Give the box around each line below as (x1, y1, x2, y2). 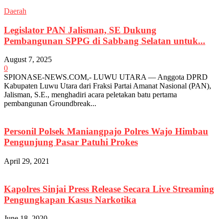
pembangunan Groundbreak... (4, 99, 96, 108)
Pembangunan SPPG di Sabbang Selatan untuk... (4, 35, 205, 46)
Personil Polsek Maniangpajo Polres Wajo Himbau (4, 126, 208, 137)
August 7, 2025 (4, 55, 52, 64)
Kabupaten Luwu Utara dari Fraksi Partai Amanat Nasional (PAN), (4, 82, 211, 90)
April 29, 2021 (4, 156, 49, 165)
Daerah (4, 6, 26, 15)
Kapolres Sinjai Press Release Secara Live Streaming (4, 183, 214, 194)
